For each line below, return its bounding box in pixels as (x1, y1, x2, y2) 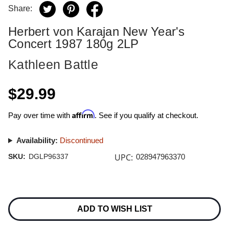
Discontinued (59, 136, 103, 145)
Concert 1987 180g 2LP (8, 37, 139, 51)
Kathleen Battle (8, 57, 98, 72)
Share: (8, 4, 32, 13)
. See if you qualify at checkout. (95, 111, 198, 120)
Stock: (8, 200, 28, 208)
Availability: (16, 136, 58, 145)
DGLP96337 (28, 152, 68, 161)
